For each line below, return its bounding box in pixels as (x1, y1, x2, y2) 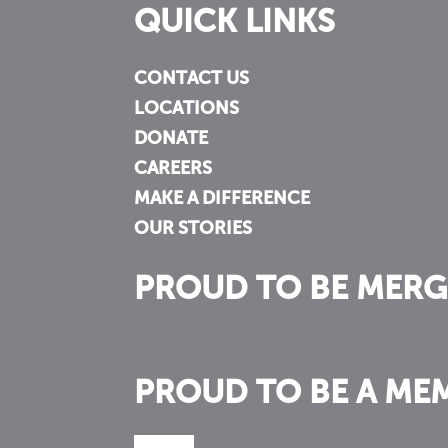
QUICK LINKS (134, 7, 336, 40)
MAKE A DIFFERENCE (134, 190, 311, 209)
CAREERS (134, 160, 213, 179)
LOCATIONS (134, 100, 240, 119)
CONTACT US (134, 70, 250, 89)
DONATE (134, 130, 209, 149)
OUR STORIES (134, 220, 253, 239)
